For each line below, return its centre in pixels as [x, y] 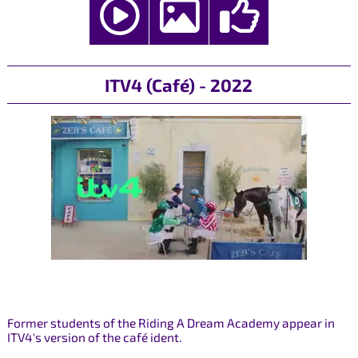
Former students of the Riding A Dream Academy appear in [171, 323]
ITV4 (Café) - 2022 [179, 84]
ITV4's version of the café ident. [94, 338]
